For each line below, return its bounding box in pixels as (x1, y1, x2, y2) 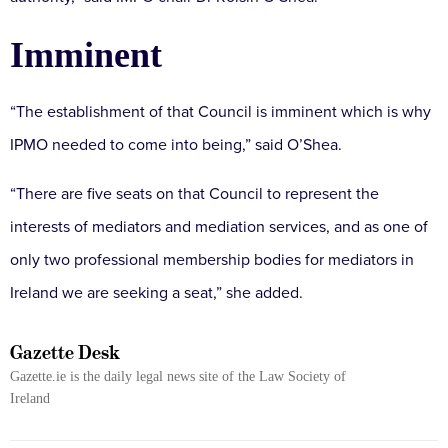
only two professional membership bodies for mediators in (10, 250, 414, 271)
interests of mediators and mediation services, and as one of (10, 217, 428, 238)
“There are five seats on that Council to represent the (10, 184, 379, 205)
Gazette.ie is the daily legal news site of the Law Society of (10, 369, 346, 385)
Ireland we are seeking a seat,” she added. (10, 283, 303, 304)
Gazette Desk (10, 341, 120, 365)
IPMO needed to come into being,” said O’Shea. (10, 135, 342, 156)
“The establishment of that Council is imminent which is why (10, 102, 431, 123)
